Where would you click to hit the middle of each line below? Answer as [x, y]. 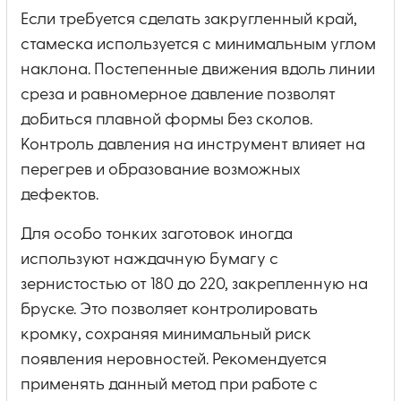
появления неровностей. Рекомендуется [174, 359]
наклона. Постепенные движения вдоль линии [198, 69]
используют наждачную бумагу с [149, 259]
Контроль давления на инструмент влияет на [193, 145]
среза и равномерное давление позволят [178, 94]
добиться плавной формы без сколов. [166, 119]
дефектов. [60, 195]
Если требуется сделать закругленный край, [189, 19]
